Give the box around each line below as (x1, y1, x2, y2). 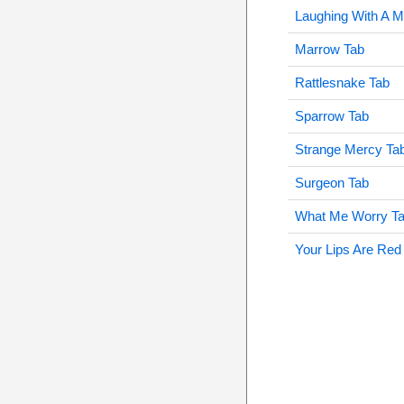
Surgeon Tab (294, 175, 369, 190)
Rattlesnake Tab (294, 75, 390, 90)
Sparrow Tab (294, 108, 369, 124)
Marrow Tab (294, 41, 364, 57)
